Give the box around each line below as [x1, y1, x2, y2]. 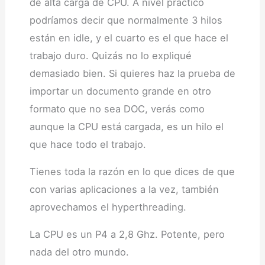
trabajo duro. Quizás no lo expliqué [29, 49, 192, 62]
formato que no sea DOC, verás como [29, 102, 205, 115]
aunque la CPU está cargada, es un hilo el [29, 120, 224, 132]
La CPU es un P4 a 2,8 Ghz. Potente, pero [29, 228, 225, 240]
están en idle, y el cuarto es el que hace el [29, 31, 228, 44]
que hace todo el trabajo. [29, 138, 146, 150]
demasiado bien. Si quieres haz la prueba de [29, 67, 235, 79]
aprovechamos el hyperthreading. [29, 201, 186, 213]
